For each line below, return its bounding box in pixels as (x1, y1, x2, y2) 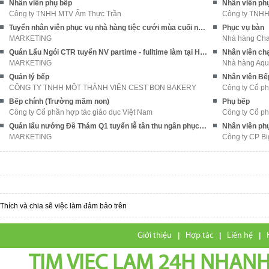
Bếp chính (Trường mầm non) (9, 97, 109, 106)
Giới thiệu (138, 231, 172, 240)
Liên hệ (227, 231, 253, 240)
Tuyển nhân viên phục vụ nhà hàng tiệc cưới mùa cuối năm (198, 23, 205, 32)
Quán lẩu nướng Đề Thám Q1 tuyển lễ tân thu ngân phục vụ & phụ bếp (199, 121, 207, 130)
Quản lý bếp (9, 72, 49, 81)
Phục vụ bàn (222, 23, 264, 32)
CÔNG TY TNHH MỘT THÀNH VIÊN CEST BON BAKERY (9, 83, 196, 92)
